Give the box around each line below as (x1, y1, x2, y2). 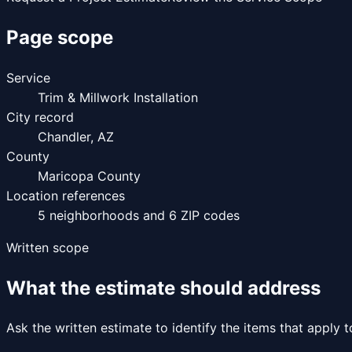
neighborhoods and (46, 207, 169, 223)
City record (6, 108, 74, 125)
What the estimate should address (6, 276, 321, 299)
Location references (6, 187, 125, 203)
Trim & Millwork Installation (38, 89, 198, 105)
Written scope (6, 239, 89, 255)
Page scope (6, 25, 113, 49)
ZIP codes (177, 207, 240, 223)
